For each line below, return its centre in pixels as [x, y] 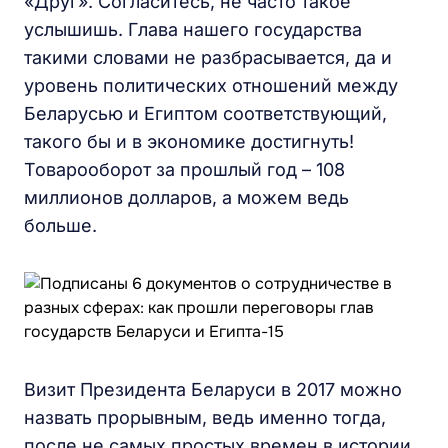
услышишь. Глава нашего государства [193, 29]
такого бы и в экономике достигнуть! [189, 141]
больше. [60, 225]
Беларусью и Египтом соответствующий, [205, 113]
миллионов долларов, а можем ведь [186, 197]
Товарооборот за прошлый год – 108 [184, 169]
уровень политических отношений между [211, 85]
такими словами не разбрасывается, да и [208, 57]
